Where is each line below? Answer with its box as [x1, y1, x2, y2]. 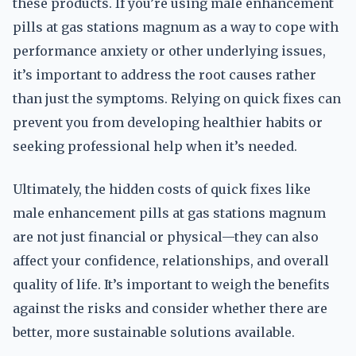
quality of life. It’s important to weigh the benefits [13, 277, 330, 292]
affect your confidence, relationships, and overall [13, 253, 329, 269]
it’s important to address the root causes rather [13, 67, 316, 83]
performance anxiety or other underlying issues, [13, 43, 326, 59]
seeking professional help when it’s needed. [13, 138, 297, 154]
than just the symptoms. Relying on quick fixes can [13, 91, 341, 106]
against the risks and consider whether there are [13, 300, 327, 316]
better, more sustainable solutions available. [13, 324, 295, 340]
